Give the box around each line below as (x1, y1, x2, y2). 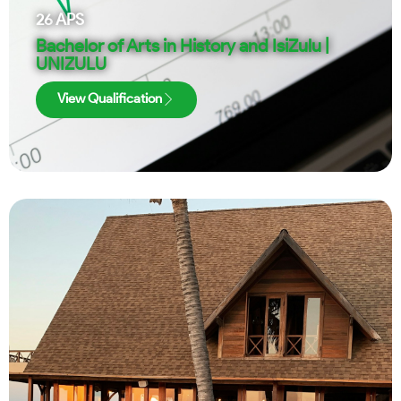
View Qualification (57, 90, 162, 107)
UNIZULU (36, 53, 107, 74)
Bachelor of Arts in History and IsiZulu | (36, 35, 329, 56)
